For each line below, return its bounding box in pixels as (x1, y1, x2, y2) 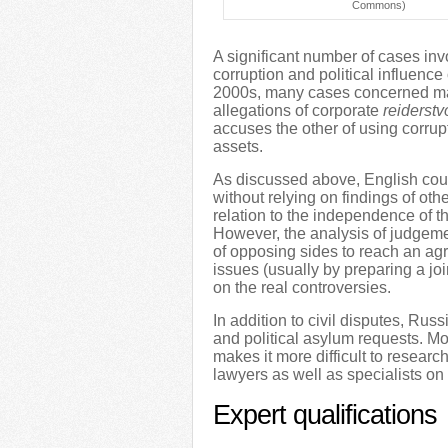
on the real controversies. (213, 279, 391, 296)
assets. (213, 138, 263, 155)
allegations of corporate (213, 102, 383, 119)
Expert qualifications (213, 400, 437, 430)
